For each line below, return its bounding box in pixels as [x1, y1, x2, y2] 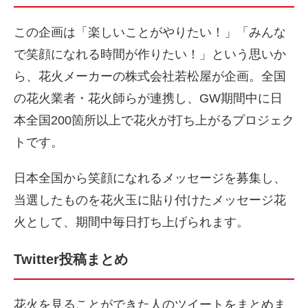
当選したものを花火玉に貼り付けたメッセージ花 [14, 193, 286, 208]
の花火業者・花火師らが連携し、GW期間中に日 [14, 91, 283, 106]
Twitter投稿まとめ [14, 252, 128, 267]
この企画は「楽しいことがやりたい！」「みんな [14, 25, 286, 40]
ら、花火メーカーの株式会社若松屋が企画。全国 [14, 69, 286, 84]
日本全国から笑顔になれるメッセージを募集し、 [14, 171, 286, 186]
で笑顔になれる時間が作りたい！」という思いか [14, 47, 286, 62]
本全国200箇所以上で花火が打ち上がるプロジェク [14, 113, 294, 128]
